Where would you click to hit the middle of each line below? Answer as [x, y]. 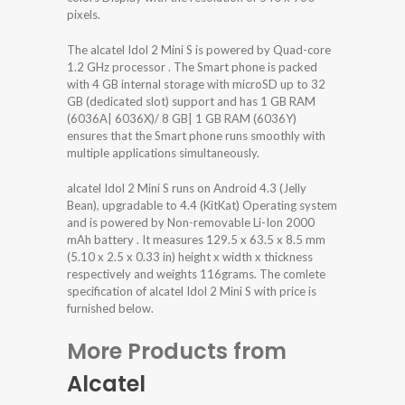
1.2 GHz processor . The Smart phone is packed [192, 66]
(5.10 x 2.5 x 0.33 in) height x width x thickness [190, 256]
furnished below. [110, 308]
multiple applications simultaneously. [163, 152]
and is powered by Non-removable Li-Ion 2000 [191, 222]
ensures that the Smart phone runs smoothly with [196, 135]
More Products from [177, 351]
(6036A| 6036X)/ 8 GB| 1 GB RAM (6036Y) [182, 118]
